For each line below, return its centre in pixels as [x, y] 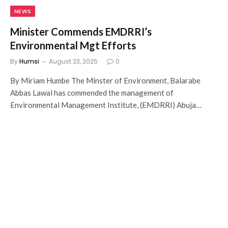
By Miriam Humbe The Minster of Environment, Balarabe [105, 80]
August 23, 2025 [73, 61]
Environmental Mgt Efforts [73, 45]
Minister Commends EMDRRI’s [81, 32]
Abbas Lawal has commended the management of [92, 93]
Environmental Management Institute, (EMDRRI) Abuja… [106, 105]
